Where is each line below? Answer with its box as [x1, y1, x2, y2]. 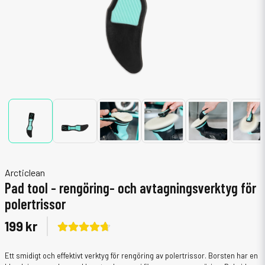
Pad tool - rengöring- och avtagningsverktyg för [5, 179, 256, 196]
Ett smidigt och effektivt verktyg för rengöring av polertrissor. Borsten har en [5, 251, 258, 260]
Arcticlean [5, 167, 45, 178]
